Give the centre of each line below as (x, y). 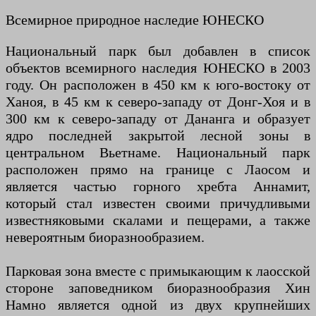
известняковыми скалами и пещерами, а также (158, 220)
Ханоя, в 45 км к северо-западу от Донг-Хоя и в (158, 102)
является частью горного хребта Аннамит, (158, 187)
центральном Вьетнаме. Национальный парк (158, 153)
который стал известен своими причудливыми (158, 203)
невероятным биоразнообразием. (105, 237)
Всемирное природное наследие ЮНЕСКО (135, 20)
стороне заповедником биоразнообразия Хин (158, 288)
